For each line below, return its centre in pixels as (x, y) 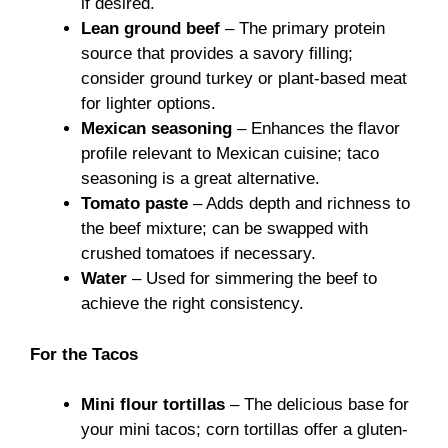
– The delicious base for (317, 405)
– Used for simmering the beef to (252, 279)
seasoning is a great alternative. (200, 179)
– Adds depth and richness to (299, 204)
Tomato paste (134, 204)
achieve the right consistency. (192, 304)
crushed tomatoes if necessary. (198, 254)
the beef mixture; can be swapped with (224, 229)
